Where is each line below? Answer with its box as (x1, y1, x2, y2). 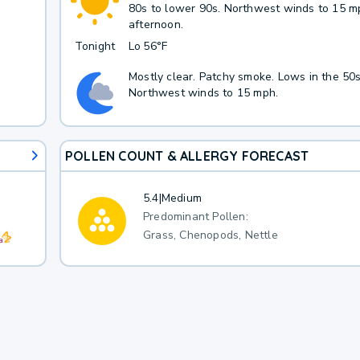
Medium (161, 190, 202, 206)
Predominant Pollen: (142, 208, 248, 224)
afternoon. (128, 16, 183, 32)
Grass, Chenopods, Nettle (142, 227, 278, 243)
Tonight (74, 39, 116, 54)
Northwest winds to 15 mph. (128, 84, 279, 100)
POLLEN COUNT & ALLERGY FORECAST (64, 147, 309, 164)
